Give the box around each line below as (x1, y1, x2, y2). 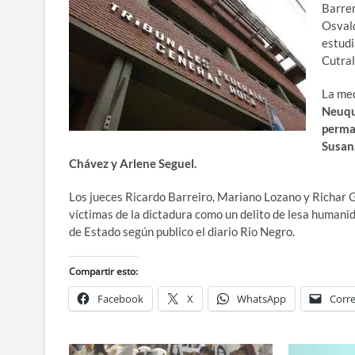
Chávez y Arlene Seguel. (69, 156, 197, 170)
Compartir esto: (69, 265, 138, 278)
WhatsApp (237, 292, 286, 306)
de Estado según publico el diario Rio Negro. (69, 224, 295, 239)
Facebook (97, 292, 143, 306)
